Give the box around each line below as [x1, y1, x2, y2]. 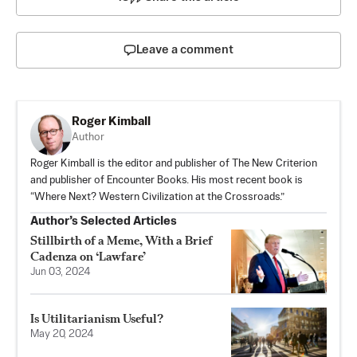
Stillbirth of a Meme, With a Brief [30, 233, 213, 249]
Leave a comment [136, 44, 233, 57]
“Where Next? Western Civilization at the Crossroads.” [30, 192, 284, 203]
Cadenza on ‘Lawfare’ [30, 249, 146, 265]
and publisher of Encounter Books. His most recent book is [30, 175, 303, 186]
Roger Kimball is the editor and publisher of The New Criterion [30, 159, 317, 170]
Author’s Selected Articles [30, 215, 177, 228]
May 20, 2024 [30, 329, 94, 340]
